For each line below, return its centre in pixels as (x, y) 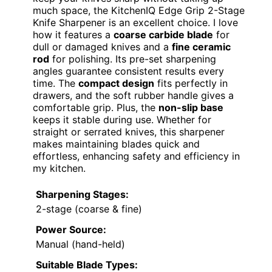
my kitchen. (59, 168)
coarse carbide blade (163, 34)
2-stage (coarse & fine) (89, 209)
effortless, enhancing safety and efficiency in (136, 156)
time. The (56, 83)
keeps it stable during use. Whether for (122, 119)
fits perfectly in (191, 83)
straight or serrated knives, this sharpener (129, 131)
